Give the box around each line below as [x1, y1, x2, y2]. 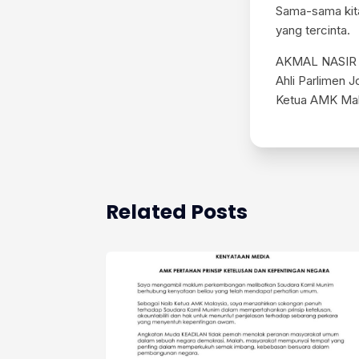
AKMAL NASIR [276, 54, 357, 70]
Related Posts [106, 198, 248, 227]
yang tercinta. [276, 22, 350, 38]
